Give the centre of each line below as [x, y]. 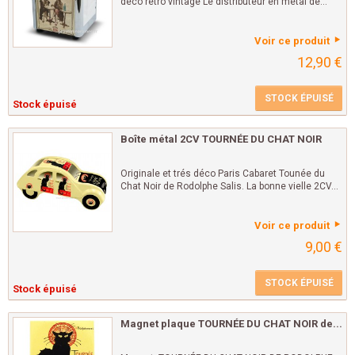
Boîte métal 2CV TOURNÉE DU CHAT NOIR [221, 139]
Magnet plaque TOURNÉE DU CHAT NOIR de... [231, 324]
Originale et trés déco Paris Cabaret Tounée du [223, 174]
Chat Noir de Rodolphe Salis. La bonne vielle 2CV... [229, 187]
